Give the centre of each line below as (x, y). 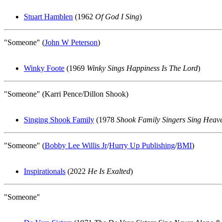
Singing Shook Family (59, 120)
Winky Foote (44, 68)
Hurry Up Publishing (142, 145)
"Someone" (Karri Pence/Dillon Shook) (66, 94)
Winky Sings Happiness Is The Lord (142, 68)
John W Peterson (71, 42)
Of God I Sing (117, 17)
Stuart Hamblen (48, 17)
